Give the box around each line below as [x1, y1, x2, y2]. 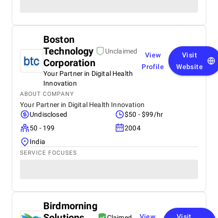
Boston [43, 34, 74, 45]
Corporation [43, 57, 95, 69]
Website [176, 63, 203, 71]
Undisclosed [30, 110, 67, 118]
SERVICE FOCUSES [20, 149, 77, 156]
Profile [142, 63, 164, 71]
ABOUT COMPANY [20, 91, 74, 97]
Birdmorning [43, 200, 97, 212]
